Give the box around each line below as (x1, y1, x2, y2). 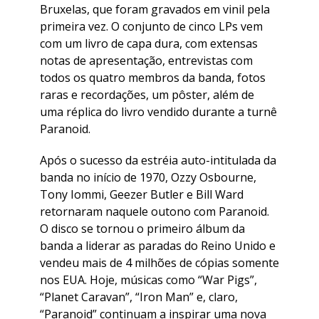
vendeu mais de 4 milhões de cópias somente (40, 254, 279, 271)
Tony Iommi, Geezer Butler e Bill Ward (40, 186, 244, 202)
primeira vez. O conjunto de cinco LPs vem (40, 18, 263, 34)
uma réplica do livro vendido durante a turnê (40, 103, 277, 120)
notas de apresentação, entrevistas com (40, 52, 253, 68)
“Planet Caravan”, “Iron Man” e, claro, (40, 288, 238, 305)
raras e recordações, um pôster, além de (40, 86, 254, 103)
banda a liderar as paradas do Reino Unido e (40, 237, 276, 253)
